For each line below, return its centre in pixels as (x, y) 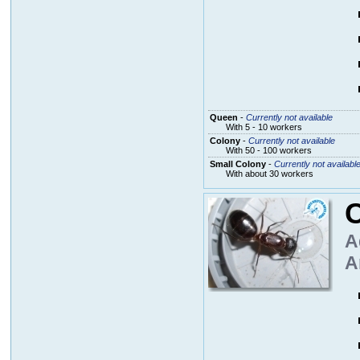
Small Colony (237, 164)
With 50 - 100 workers (268, 150)
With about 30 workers (269, 173)
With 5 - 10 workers (264, 127)
